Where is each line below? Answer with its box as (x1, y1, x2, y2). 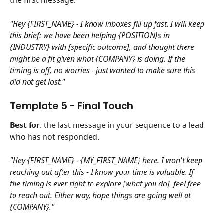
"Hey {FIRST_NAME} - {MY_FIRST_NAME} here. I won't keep (10, 155, 204, 166)
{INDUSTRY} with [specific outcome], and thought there (10, 41, 196, 52)
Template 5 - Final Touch (10, 99, 133, 113)
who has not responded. (10, 131, 99, 142)
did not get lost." (10, 76, 65, 87)
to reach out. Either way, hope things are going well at (10, 189, 193, 201)
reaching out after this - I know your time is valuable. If (10, 166, 196, 177)
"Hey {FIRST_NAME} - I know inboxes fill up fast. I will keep (10, 18, 206, 29)
